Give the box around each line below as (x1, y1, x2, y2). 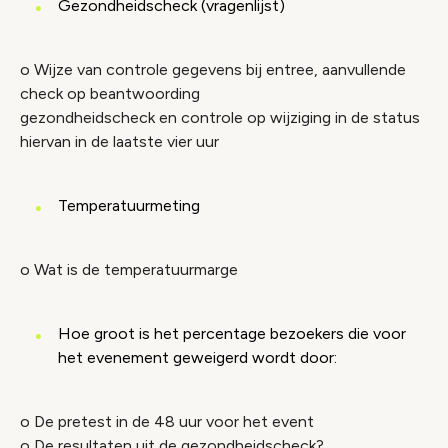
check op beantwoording (20, 84, 200, 103)
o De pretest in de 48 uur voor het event (20, 412, 314, 431)
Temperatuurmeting (58, 196, 200, 215)
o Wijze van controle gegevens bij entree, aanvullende (20, 60, 406, 79)
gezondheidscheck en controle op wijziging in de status (20, 108, 420, 127)
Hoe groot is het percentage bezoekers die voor (58, 324, 406, 343)
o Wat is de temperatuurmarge (20, 260, 238, 279)
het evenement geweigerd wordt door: (58, 348, 337, 367)
